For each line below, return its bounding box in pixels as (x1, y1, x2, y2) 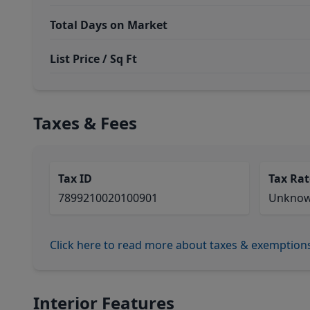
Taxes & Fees (33, 111, 137, 134)
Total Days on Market (50, 17, 167, 33)
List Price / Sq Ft (50, 51, 137, 66)
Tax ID (58, 171, 92, 186)
